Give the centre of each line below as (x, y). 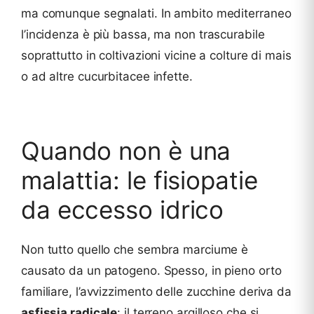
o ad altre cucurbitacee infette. (107, 77)
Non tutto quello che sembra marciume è (135, 250)
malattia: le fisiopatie (139, 180)
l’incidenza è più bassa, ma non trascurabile (143, 35)
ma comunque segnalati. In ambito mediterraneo (156, 14)
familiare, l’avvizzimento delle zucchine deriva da (156, 292)
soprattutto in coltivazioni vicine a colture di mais (156, 56)
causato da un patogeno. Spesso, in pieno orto (151, 271)
